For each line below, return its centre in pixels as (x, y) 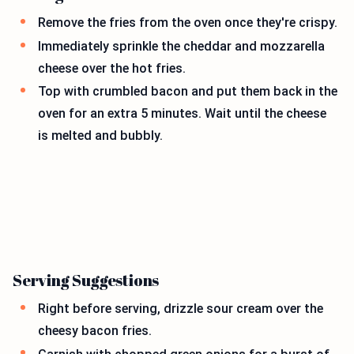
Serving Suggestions (86, 281)
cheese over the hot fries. (112, 68)
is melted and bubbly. (100, 136)
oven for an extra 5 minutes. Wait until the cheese (182, 114)
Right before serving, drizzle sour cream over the (181, 309)
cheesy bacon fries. (95, 331)
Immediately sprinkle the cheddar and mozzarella (181, 46)
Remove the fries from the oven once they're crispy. (188, 23)
